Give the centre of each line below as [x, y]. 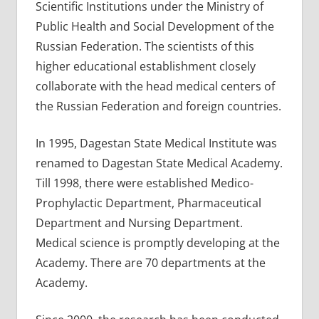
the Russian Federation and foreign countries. [158, 106]
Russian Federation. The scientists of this [145, 46]
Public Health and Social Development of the [155, 26]
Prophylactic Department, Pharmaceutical [148, 203]
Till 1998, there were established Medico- [144, 183]
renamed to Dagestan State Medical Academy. [159, 163]
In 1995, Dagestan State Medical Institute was [156, 143]
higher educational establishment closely [145, 66]
